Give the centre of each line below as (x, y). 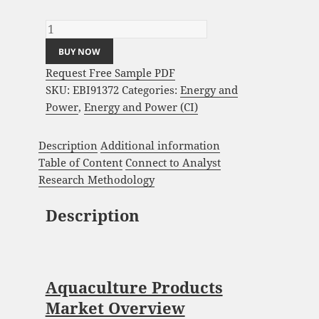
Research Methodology (97, 179)
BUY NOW (79, 51)
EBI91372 (95, 90)
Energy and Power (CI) (141, 107)
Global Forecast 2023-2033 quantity (133, 12)
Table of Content (81, 162)
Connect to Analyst (173, 162)
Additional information (161, 145)
